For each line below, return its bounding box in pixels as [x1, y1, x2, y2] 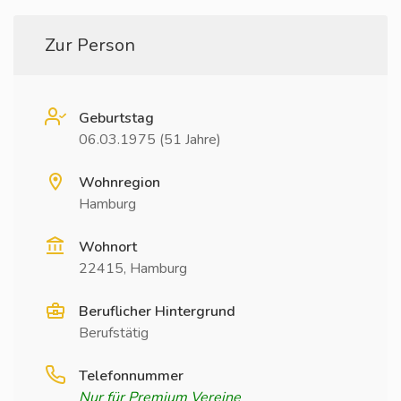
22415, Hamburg [79, 259, 187, 278]
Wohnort [79, 237, 137, 257]
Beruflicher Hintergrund [79, 302, 235, 321]
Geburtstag [79, 108, 154, 128]
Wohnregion [79, 173, 160, 192]
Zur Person [45, 33, 135, 57]
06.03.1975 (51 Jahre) [79, 130, 221, 149]
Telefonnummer [79, 366, 183, 386]
